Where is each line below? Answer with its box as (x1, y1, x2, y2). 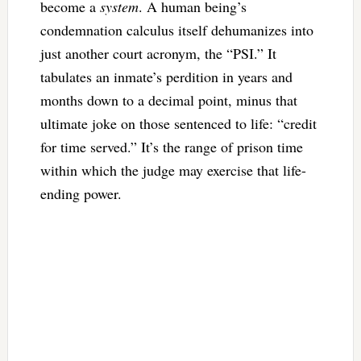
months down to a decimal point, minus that (39, 89, 297, 110)
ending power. (39, 183, 127, 203)
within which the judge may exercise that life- (39, 160, 306, 180)
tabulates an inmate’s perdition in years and (39, 66, 293, 86)
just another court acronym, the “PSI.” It (39, 43, 276, 63)
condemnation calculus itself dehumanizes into (39, 19, 313, 39)
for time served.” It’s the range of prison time (39, 136, 303, 156)
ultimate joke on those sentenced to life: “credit (39, 113, 317, 133)
